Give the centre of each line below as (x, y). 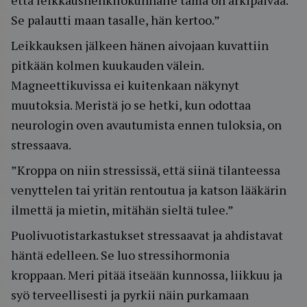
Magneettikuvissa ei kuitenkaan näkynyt (125, 85)
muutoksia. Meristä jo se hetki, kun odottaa (131, 105)
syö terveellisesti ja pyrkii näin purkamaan (130, 295)
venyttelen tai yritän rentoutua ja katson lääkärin (149, 190)
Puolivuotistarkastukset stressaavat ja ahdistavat (147, 235)
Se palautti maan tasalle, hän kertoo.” (115, 20)
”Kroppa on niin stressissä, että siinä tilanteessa (146, 170)
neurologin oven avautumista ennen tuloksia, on (146, 125)
